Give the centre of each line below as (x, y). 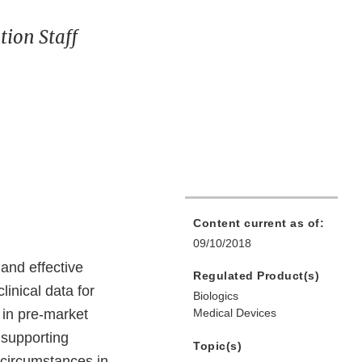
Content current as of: (259, 223)
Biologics (216, 296)
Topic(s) (217, 346)
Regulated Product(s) (256, 276)
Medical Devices (235, 313)
